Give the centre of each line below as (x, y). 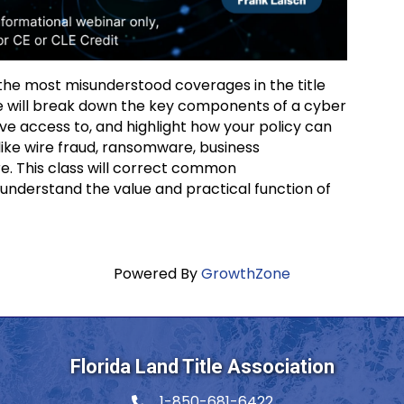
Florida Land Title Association (202, 366)
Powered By (157, 273)
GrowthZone (246, 273)
